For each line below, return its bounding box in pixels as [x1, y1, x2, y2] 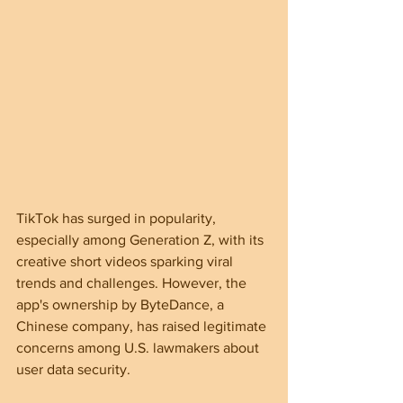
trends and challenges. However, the [16, 274, 250, 291]
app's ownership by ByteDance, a [16, 296, 228, 312]
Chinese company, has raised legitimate [16, 318, 270, 334]
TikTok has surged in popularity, [16, 210, 219, 226]
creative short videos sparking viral [16, 253, 237, 269]
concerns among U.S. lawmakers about [16, 339, 263, 355]
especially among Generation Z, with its [16, 231, 267, 247]
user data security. [16, 361, 130, 377]
